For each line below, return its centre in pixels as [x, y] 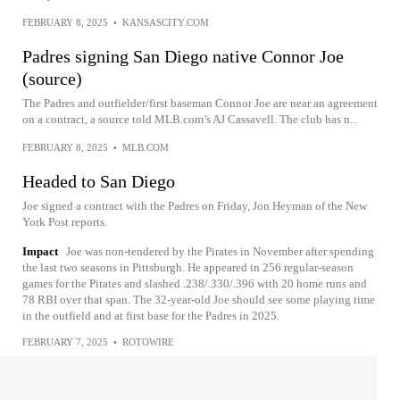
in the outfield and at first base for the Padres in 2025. [151, 316]
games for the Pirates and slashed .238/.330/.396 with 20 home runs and [195, 283]
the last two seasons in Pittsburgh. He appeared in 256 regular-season [188, 267]
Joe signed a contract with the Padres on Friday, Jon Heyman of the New [195, 206]
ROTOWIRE [148, 342]
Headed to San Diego [99, 181]
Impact [40, 251]
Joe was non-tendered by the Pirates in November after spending [220, 251]
